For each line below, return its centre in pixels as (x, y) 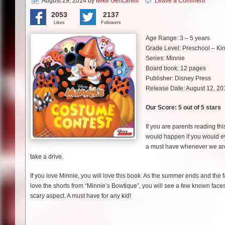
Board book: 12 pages (176, 69)
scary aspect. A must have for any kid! (81, 196)
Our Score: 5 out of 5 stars (183, 108)
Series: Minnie (165, 59)
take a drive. (47, 157)
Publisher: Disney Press (178, 79)
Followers (111, 23)
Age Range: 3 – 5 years (178, 38)
